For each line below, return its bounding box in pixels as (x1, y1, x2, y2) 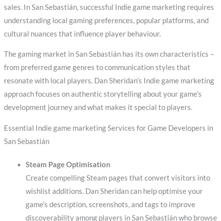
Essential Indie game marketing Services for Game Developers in (3, 124, 213, 133)
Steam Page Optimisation (25, 160, 110, 169)
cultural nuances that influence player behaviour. (3, 29, 161, 38)
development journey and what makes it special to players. (3, 103, 192, 112)
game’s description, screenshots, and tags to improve (25, 200, 195, 209)
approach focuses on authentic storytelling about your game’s (3, 90, 202, 99)
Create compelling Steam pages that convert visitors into (25, 174, 210, 183)
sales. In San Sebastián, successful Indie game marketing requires (3, 2, 214, 11)
